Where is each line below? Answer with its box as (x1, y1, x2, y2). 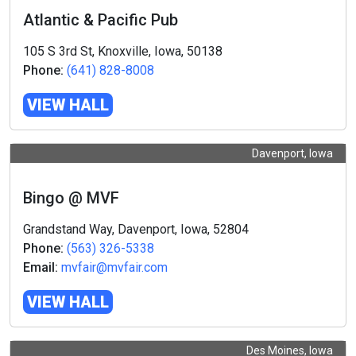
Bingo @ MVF (23, 188, 119, 208)
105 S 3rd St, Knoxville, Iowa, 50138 (23, 44, 222, 60)
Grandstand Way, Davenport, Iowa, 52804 (23, 222, 249, 238)
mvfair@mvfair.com (61, 260, 168, 276)
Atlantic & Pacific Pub (23, 10, 178, 30)
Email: (23, 260, 58, 276)
